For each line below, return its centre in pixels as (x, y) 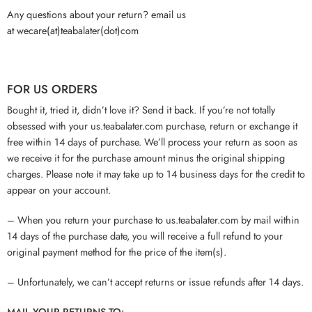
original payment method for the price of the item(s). (117, 251)
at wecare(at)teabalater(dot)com (73, 30)
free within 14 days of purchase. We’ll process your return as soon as (152, 142)
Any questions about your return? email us (96, 14)
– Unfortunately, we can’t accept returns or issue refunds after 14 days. (155, 281)
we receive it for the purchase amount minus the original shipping (146, 158)
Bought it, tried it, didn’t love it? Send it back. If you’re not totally (141, 110)
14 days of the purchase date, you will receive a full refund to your (145, 235)
